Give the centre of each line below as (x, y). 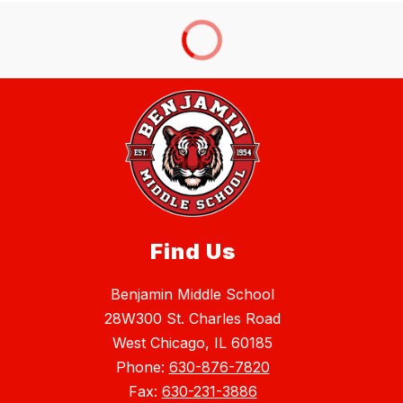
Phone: (142, 367)
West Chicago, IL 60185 (193, 343)
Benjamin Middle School (193, 295)
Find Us (193, 252)
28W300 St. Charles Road (193, 319)
